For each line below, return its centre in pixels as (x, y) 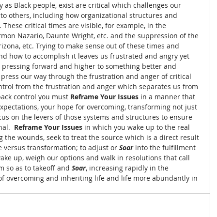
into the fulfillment (165, 147)
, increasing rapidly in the (128, 168)
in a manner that (168, 97)
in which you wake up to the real (137, 127)
